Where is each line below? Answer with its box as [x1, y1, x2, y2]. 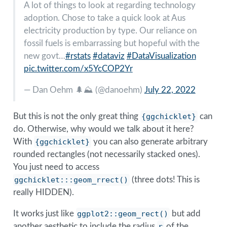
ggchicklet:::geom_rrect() [14, 175, 129, 185]
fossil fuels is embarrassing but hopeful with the [23, 39, 200, 48]
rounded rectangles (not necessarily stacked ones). [13, 150, 200, 159]
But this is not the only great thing [13, 112, 140, 121]
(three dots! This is [130, 175, 200, 184]
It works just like [13, 209, 76, 218]
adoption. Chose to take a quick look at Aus [23, 13, 185, 22]
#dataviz [92, 51, 125, 60]
